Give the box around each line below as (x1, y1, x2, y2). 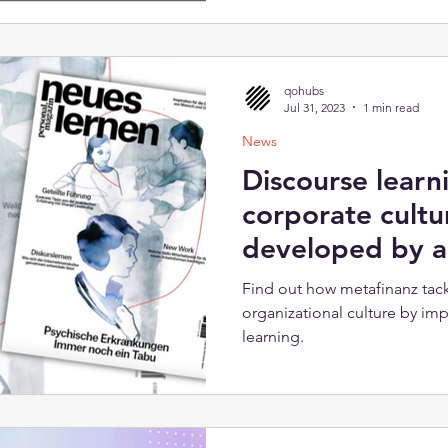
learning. (242, 326, 304, 346)
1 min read (363, 99, 419, 115)
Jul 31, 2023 (284, 99, 345, 115)
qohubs (284, 82, 324, 98)
